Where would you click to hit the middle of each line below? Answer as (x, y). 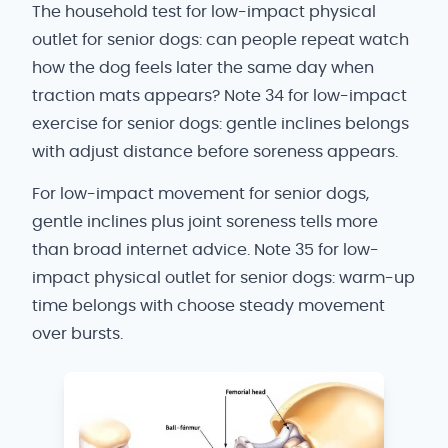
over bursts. (77, 333)
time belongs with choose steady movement (208, 305)
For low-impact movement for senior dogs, (200, 193)
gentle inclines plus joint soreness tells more (205, 221)
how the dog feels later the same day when (203, 68)
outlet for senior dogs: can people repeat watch (220, 40)
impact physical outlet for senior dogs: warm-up (223, 277)
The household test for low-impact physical (204, 12)
